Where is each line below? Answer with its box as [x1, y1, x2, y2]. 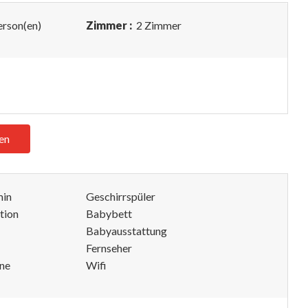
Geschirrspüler [86, 190, 155, 203]
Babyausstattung [86, 224, 167, 237]
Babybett [86, 207, 132, 220]
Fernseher [86, 241, 132, 254]
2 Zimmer [134, 19, 181, 32]
